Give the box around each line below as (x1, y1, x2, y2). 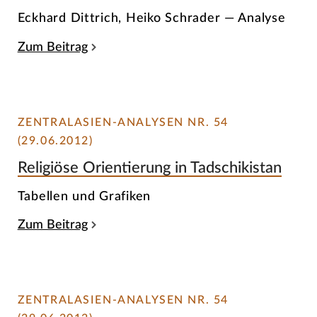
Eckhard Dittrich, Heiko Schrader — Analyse (17, 11, 286, 25)
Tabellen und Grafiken (17, 189, 151, 203)
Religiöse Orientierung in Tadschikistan (17, 160, 282, 176)
